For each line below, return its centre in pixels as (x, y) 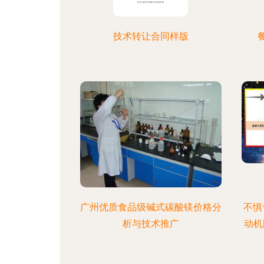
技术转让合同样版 (151, 36)
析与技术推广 (151, 224)
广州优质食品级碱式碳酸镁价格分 (151, 207)
